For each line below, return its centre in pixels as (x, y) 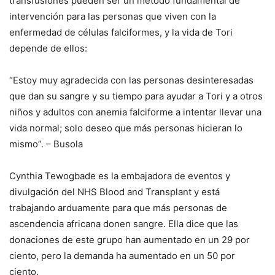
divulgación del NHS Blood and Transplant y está (114, 192)
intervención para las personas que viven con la (113, 17)
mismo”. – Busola (46, 144)
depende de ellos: (48, 48)
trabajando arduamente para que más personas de (118, 208)
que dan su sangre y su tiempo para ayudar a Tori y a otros (136, 96)
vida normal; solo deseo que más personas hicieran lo (126, 128)
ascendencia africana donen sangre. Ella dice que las (124, 224)
